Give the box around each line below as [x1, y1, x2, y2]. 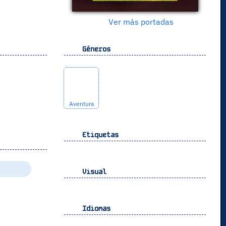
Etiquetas [78, 130, 119, 139]
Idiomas [78, 203, 115, 213]
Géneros [78, 44, 110, 53]
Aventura [69, 99, 94, 107]
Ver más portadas [106, 16, 174, 27]
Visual [78, 166, 106, 176]
